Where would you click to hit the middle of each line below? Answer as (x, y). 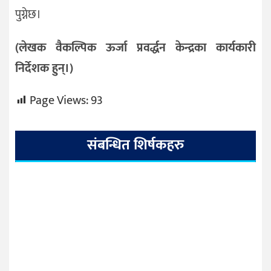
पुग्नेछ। (28, 15)
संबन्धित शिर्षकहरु (135, 145)
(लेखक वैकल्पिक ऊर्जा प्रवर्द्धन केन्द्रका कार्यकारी (135, 48)
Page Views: (59, 101)
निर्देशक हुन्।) (44, 69)
